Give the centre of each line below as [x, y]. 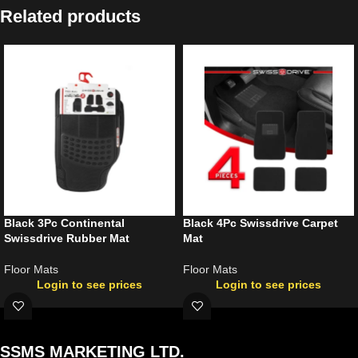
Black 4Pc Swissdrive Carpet [261, 223]
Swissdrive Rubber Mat [67, 238]
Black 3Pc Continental [64, 223]
